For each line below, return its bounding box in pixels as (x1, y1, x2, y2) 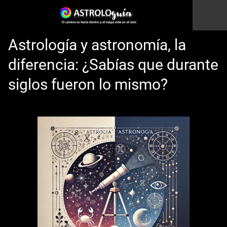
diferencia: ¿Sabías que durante (8, 56, 218, 73)
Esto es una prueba (79, 97, 148, 106)
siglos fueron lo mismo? (8, 75, 168, 93)
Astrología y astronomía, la (8, 36, 186, 54)
